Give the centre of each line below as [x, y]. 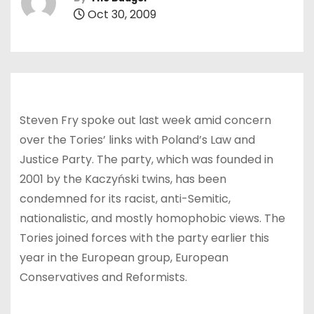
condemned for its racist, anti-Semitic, [125, 198]
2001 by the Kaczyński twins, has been [123, 179]
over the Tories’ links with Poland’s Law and [137, 139]
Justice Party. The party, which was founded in [146, 159]
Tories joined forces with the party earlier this [144, 238]
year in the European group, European [124, 257]
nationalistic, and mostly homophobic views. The [152, 218]
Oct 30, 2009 [121, 14]
